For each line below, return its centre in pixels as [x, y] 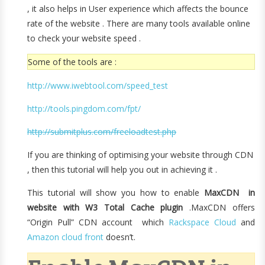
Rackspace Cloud [202, 222]
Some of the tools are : [72, 62]
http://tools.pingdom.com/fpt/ [84, 109]
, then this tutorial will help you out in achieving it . [122, 169]
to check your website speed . [84, 38]
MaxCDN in [230, 193]
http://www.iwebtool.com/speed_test [98, 85]
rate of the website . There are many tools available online [139, 23]
